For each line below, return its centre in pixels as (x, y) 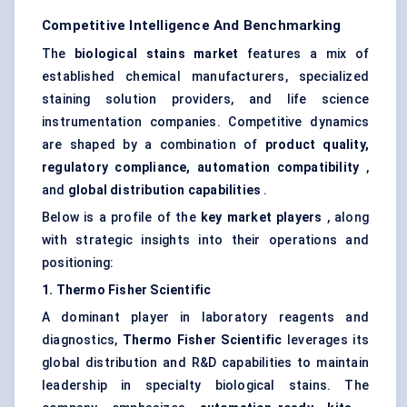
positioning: (78, 263)
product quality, (317, 145)
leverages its (325, 340)
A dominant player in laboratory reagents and (205, 318)
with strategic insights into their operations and (205, 240)
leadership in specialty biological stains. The (205, 386)
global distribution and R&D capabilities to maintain (205, 363)
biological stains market (157, 54)
